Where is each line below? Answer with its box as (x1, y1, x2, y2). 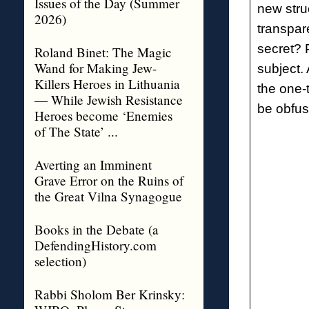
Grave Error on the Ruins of (34, 172, 183, 189)
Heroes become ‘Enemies (34, 107, 172, 124)
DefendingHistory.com (34, 237, 157, 254)
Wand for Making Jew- (34, 59, 157, 77)
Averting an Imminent (34, 156, 152, 173)
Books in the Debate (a (34, 221, 159, 238)
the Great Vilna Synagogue (34, 188, 182, 205)
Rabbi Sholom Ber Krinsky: (34, 286, 185, 303)
